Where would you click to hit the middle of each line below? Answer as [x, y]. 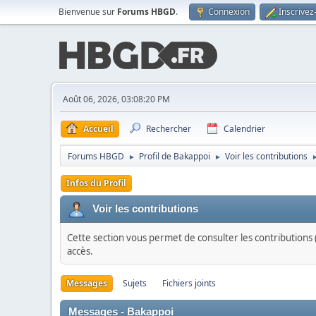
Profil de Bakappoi [175, 156]
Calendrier [244, 129]
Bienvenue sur [88, 12]
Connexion [229, 12]
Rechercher [169, 129]
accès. [80, 251]
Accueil [98, 129]
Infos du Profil [96, 183]
